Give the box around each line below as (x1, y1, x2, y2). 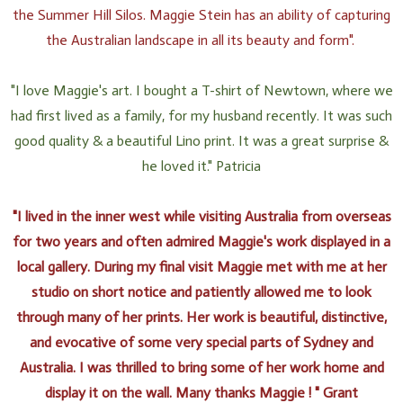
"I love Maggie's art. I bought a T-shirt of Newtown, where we (10, 81, 393, 99)
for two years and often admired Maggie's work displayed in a (13, 232, 390, 250)
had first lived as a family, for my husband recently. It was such (11, 106, 392, 124)
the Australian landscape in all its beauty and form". (45, 31, 358, 49)
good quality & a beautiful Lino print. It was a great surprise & (14, 131, 389, 149)
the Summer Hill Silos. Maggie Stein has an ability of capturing (13, 5, 390, 23)
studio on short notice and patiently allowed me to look (31, 282, 372, 300)
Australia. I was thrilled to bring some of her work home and (19, 358, 384, 376)
